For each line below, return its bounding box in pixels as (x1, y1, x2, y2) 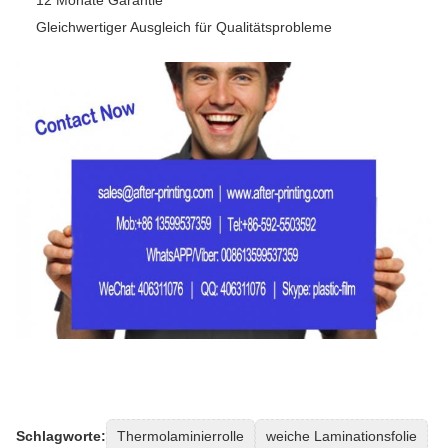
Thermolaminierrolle (117, 427, 244, 444)
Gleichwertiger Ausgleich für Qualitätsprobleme (36, 18, 332, 35)
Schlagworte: (16, 427, 106, 444)
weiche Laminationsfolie (266, 427, 417, 444)
